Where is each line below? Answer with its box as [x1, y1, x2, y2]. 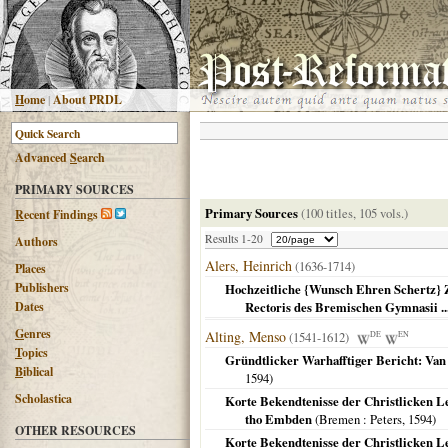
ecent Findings [24, 206, 98, 223]
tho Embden [245, 410, 312, 428]
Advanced [15, 149, 70, 166]
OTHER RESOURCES [15, 422, 136, 439]
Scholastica [15, 390, 72, 407]
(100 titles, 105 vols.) [301, 204, 408, 222]
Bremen [319, 410, 360, 428]
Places [15, 260, 46, 277]
